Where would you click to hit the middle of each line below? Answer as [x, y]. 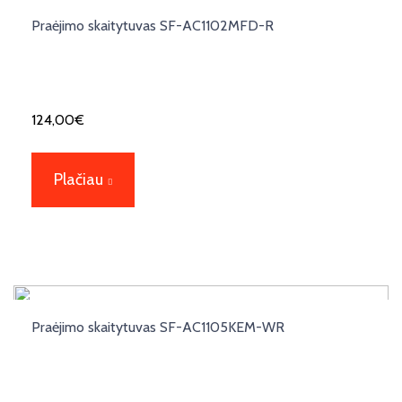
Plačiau [79, 179]
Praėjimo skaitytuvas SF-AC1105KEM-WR [158, 327]
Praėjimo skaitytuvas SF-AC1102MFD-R [153, 25]
